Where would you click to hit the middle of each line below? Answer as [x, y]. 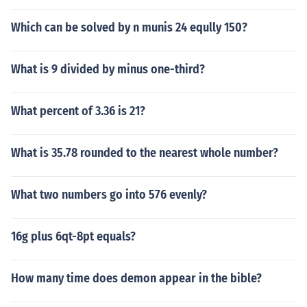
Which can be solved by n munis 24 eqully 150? [129, 27]
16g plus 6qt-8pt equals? [73, 236]
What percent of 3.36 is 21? [78, 111]
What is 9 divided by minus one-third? [108, 69]
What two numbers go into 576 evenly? [109, 195]
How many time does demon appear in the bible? [136, 278]
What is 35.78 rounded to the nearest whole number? [145, 153]
